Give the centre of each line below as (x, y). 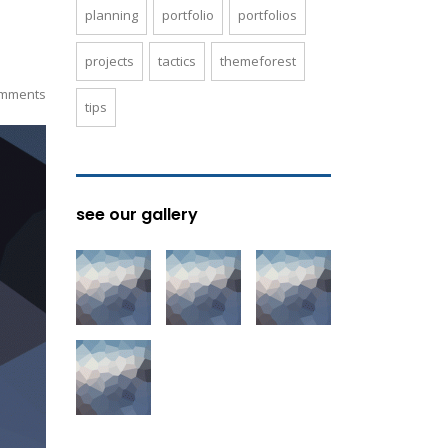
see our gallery (137, 214)
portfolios (267, 15)
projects (109, 61)
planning (111, 15)
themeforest (258, 61)
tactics (177, 61)
